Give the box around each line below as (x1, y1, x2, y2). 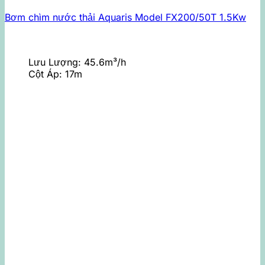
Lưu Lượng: (28, 56, 84, 68)
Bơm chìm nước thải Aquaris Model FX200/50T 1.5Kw (5, 11, 246, 23)
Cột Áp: (28, 67, 65, 80)
